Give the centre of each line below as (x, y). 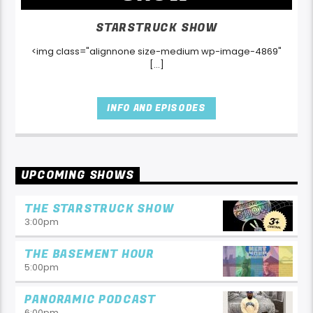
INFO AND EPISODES (156, 108)
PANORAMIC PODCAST (90, 299)
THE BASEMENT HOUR (90, 254)
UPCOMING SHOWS (78, 176)
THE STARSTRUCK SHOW (99, 209)
